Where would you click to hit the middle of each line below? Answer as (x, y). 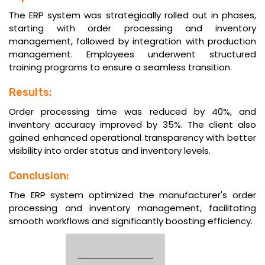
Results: (30, 93)
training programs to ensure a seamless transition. (120, 67)
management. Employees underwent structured (132, 54)
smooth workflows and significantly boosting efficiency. (131, 221)
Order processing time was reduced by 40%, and (132, 112)
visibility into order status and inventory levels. (110, 151)
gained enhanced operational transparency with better (132, 138)
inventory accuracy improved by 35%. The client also (132, 125)
